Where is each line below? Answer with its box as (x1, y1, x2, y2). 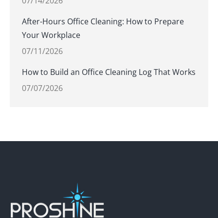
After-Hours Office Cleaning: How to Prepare (22, 16, 184, 27)
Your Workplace (22, 30, 80, 40)
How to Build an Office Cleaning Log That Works (22, 67, 196, 77)
